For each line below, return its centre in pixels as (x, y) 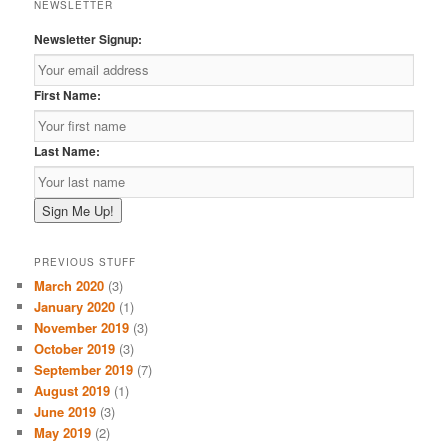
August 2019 (72, 391)
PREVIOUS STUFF (85, 262)
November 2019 (82, 328)
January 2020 (75, 307)
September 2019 (84, 370)
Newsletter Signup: (88, 38)
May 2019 (63, 433)
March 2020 (69, 286)
